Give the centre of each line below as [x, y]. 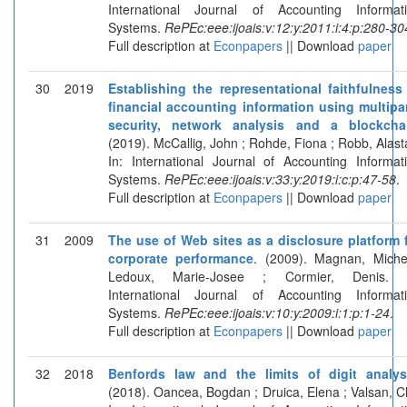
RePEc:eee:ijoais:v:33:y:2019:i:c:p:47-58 [280, 179]
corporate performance [181, 258]
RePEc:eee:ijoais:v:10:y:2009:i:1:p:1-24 [277, 312]
